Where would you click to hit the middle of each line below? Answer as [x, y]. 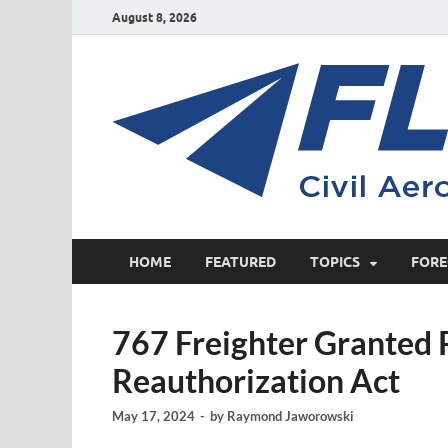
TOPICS [335, 261]
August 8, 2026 [154, 17]
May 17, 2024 [153, 416]
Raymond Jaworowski [290, 416]
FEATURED [240, 261]
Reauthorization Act [256, 380]
